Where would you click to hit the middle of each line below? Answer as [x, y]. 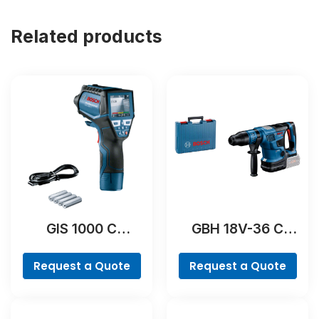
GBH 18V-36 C [237, 229]
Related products [87, 36]
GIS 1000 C [82, 229]
